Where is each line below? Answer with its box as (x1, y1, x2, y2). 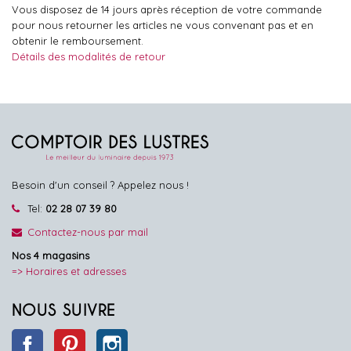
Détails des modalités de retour (12, 50, 165, 63)
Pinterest (85, 331, 127, 343)
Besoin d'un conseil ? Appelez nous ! (12, 179, 189, 191)
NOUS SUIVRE (12, 300, 116, 320)
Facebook (43, 331, 92, 343)
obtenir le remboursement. (12, 34, 143, 47)
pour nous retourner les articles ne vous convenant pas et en (12, 19, 313, 31)
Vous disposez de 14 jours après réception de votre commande (12, 3, 322, 16)
